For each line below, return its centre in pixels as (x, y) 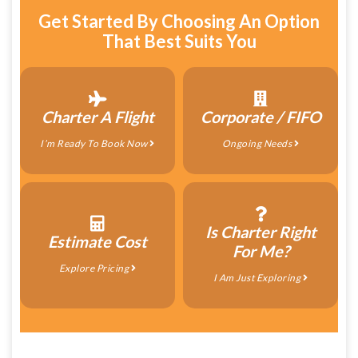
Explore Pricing (95, 268)
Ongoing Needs (258, 143)
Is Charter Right (261, 231)
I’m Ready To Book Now (95, 143)
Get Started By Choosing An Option (179, 21)
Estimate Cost (97, 241)
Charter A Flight (97, 116)
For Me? (261, 251)
